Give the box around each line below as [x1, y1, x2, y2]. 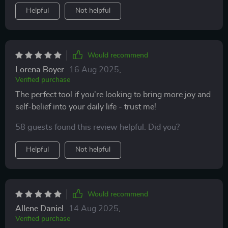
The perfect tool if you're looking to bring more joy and [15, 91, 211, 99]
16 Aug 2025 [69, 66, 119, 74]
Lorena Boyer [15, 66, 64, 74]
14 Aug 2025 [69, 205, 119, 213]
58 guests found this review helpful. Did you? [15, 123, 180, 131]
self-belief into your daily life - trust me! [15, 103, 156, 111]
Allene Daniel [15, 205, 64, 213]
